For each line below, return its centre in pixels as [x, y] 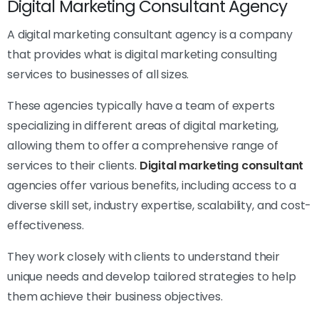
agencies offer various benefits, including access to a [152, 186]
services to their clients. [73, 166]
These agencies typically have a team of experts [141, 106]
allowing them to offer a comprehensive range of [143, 146]
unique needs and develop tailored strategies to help [152, 277]
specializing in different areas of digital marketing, [143, 126]
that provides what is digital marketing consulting [142, 55]
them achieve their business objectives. [115, 297]
